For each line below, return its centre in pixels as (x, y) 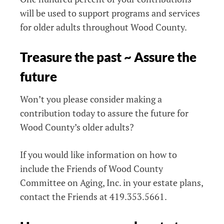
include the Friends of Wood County (91, 168)
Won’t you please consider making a (91, 99)
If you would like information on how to (98, 154)
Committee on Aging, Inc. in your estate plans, (111, 182)
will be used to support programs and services (110, 13)
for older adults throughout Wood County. (103, 27)
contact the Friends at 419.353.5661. (93, 196)
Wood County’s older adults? (77, 127)
